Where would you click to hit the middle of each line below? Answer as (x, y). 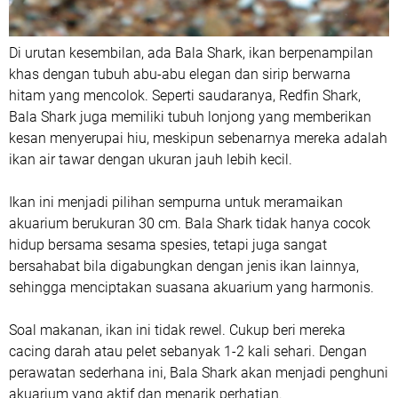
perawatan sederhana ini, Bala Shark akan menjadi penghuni (199, 372)
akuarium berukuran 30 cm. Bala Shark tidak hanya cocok (190, 223)
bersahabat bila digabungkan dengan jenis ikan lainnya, (184, 266)
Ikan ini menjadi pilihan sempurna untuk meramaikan (176, 202)
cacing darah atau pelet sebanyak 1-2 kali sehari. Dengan (188, 351)
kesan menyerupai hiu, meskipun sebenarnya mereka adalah (198, 138)
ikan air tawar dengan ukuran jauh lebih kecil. (151, 159)
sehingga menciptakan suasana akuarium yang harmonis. (191, 287)
